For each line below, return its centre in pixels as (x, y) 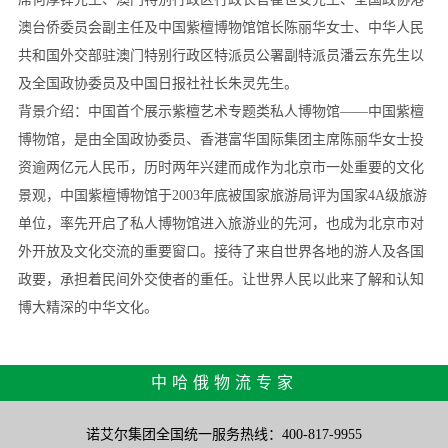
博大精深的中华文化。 (87, 308)
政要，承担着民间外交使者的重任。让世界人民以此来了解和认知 (220, 280)
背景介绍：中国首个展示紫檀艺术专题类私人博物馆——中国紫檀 (220, 112)
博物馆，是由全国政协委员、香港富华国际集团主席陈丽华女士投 (220, 140)
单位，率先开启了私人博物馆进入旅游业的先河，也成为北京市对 (220, 224)
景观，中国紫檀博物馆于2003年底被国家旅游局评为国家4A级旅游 (222, 196)
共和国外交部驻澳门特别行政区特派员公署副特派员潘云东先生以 (220, 56)
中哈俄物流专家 (224, 383)
